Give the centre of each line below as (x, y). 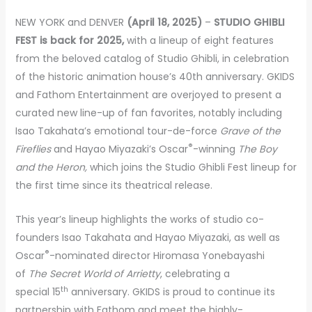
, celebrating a (195, 273)
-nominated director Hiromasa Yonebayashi (157, 255)
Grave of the (250, 131)
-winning (215, 149)
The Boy (257, 149)
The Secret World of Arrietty (94, 273)
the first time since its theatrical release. (115, 186)
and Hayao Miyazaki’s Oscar (119, 149)
